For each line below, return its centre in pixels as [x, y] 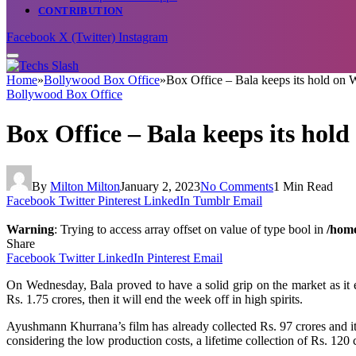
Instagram [143, 37]
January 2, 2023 [160, 186]
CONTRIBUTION [81, 11]
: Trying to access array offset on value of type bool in [190, 229]
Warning [30, 229]
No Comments [237, 186]
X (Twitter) [87, 37]
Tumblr [211, 200]
